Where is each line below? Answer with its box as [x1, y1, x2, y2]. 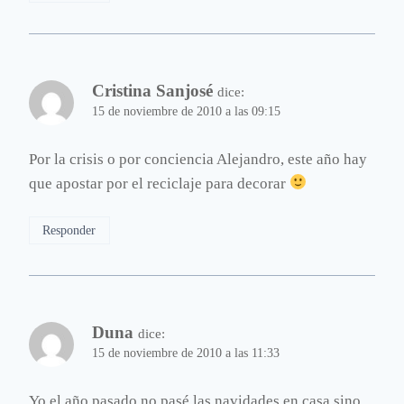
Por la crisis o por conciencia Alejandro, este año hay [29, 150, 367, 168]
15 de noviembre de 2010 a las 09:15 [92, 104, 280, 118]
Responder [42, 223, 96, 238]
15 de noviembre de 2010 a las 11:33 [92, 345, 280, 360]
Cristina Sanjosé [92, 80, 213, 100]
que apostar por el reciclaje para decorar [29, 174, 289, 192]
